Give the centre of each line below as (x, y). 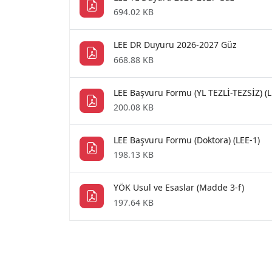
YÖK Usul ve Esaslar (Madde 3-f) (179, 188)
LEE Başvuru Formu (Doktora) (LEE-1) (187, 140)
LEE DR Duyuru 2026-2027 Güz (175, 45)
